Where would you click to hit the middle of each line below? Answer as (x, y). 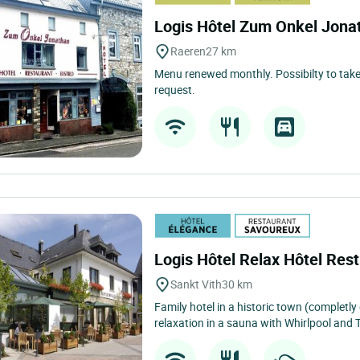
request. (175, 90)
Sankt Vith (196, 284)
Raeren (188, 51)
